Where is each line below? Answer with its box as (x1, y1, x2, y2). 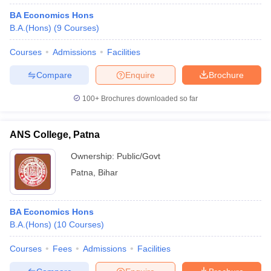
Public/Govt (117, 151, 160, 161)
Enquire (125, 70, 155, 80)
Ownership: (71, 151, 117, 161)
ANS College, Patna (10, 129, 100, 140)
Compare (36, 70, 72, 80)
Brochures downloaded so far (99, 94, 198, 103)
